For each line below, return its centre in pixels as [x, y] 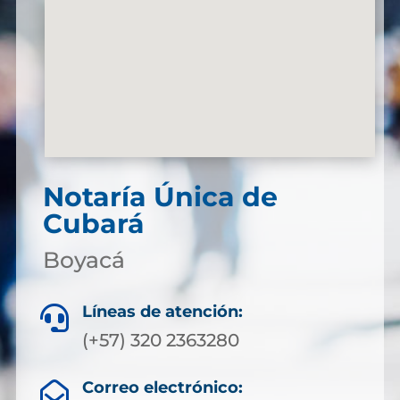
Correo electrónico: [162, 388]
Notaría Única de [160, 197]
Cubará [93, 224]
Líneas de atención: [162, 312]
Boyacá [83, 260]
